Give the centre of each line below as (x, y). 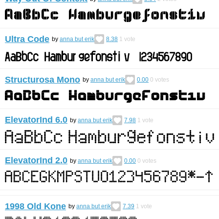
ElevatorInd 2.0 (36, 160)
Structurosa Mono (43, 79)
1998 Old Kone (35, 206)
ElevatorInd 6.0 (36, 120)
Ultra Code (27, 39)
